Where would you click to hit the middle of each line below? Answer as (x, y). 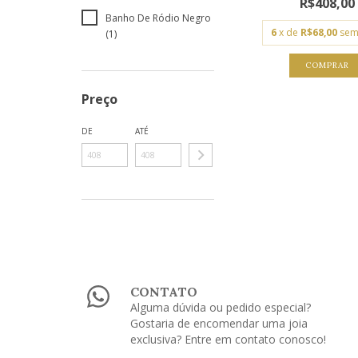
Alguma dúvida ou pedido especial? (221, 308)
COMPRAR (328, 66)
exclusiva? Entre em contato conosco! (229, 340)
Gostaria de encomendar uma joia (219, 324)
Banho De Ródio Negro (158, 18)
